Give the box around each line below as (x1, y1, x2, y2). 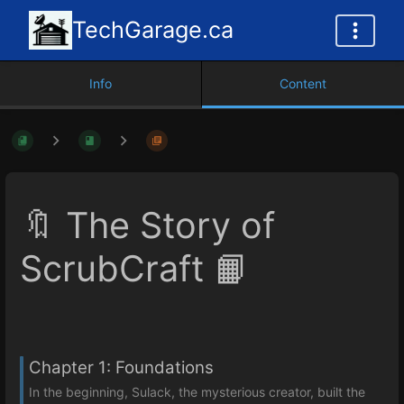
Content (280, 76, 326, 91)
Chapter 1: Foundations (29, 357, 214, 378)
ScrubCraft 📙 (20, 247, 250, 291)
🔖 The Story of (20, 204, 275, 248)
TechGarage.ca (72, 16, 234, 43)
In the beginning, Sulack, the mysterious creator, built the (29, 384, 365, 400)
